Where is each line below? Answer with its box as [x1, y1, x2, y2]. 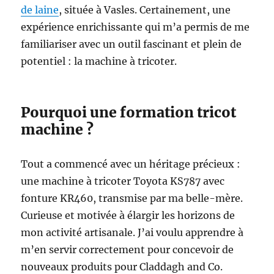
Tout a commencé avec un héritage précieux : [21, 158, 241, 170]
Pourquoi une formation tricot [21, 103, 237, 121]
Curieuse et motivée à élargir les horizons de [21, 209, 235, 221]
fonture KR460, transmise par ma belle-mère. [21, 192, 243, 204]
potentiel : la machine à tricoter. [21, 55, 177, 67]
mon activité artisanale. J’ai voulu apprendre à [21, 226, 244, 239]
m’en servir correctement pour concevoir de [21, 243, 234, 256]
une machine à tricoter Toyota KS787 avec [21, 175, 225, 187]
